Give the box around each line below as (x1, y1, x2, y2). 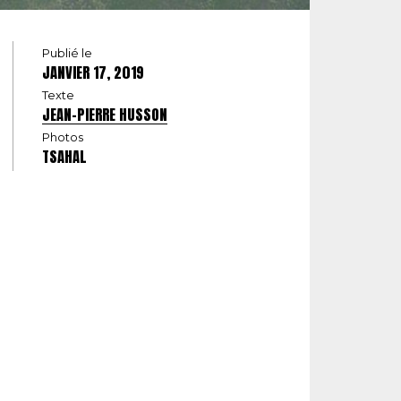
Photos (42, 130, 83, 145)
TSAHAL (42, 146, 87, 168)
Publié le (42, 46, 92, 61)
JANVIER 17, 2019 (42, 62, 144, 84)
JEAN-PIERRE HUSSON (42, 104, 167, 126)
